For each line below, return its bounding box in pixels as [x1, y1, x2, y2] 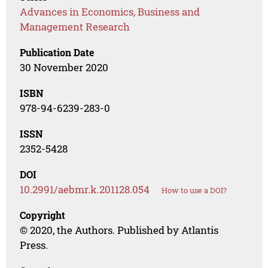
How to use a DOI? [162, 185, 227, 196]
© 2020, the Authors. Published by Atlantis [20, 223, 219, 237]
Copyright [20, 209, 66, 222]
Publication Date [20, 46, 95, 59]
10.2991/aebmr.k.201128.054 [20, 182, 150, 197]
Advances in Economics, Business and [20, 5, 200, 19]
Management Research [20, 20, 130, 34]
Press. [20, 238, 48, 252]
